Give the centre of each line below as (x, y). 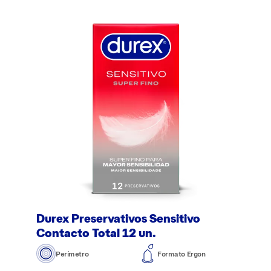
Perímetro (72, 253)
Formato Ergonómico (191, 253)
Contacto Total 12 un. (96, 233)
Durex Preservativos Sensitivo (118, 218)
